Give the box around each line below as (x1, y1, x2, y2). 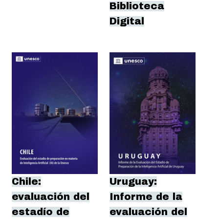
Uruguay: (109, 176, 157, 187)
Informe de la (109, 192, 182, 202)
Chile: (12, 176, 41, 187)
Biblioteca (109, 1, 164, 12)
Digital (109, 16, 144, 27)
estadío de (12, 207, 69, 218)
